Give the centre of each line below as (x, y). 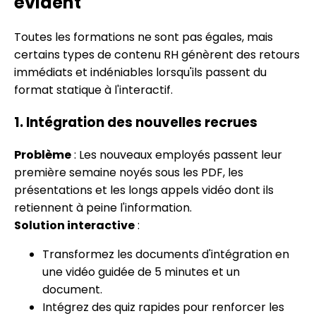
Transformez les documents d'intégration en (166, 254)
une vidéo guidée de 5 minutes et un (141, 272)
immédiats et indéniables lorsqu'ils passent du (140, 73)
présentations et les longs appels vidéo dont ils (144, 190)
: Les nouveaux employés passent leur (177, 154)
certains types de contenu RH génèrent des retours (157, 55)
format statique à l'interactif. (93, 90)
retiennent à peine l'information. (103, 207)
